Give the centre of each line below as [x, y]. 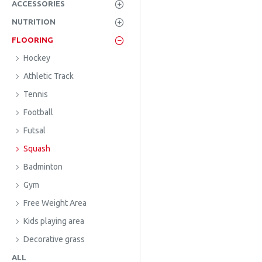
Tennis [36, 94]
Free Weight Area [55, 203]
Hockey [37, 58]
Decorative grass [54, 239]
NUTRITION [34, 22]
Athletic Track [49, 76]
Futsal [35, 130]
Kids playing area [54, 221]
